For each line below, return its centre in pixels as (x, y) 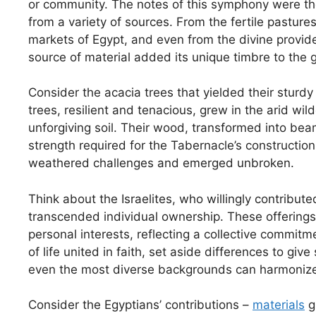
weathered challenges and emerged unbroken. (161, 163)
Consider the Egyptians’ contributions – (140, 305)
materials (279, 305)
